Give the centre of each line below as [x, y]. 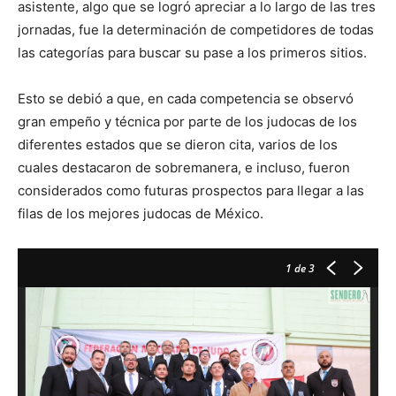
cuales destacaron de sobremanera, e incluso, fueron [184, 167]
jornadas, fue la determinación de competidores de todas [196, 29]
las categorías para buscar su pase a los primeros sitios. [192, 52]
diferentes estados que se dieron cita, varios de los [178, 144]
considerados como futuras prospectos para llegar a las [191, 190]
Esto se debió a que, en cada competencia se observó [186, 98]
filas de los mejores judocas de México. [141, 213]
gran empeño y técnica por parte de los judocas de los [187, 121]
